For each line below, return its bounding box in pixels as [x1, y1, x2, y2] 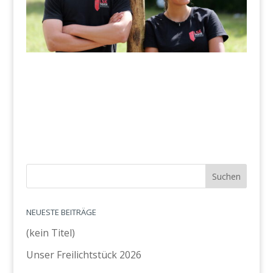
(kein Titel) [26, 225, 75, 239]
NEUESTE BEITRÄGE [26, 206, 96, 218]
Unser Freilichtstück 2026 [26, 247, 141, 261]
